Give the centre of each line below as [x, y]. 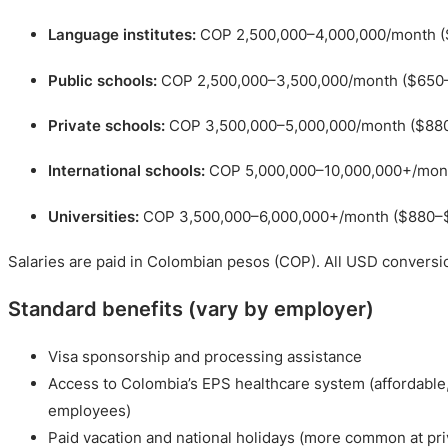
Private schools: [106, 125]
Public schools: [102, 80]
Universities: [93, 216]
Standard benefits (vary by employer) [191, 309]
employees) [89, 411]
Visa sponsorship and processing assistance [205, 357]
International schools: [126, 171]
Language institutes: [122, 35]
